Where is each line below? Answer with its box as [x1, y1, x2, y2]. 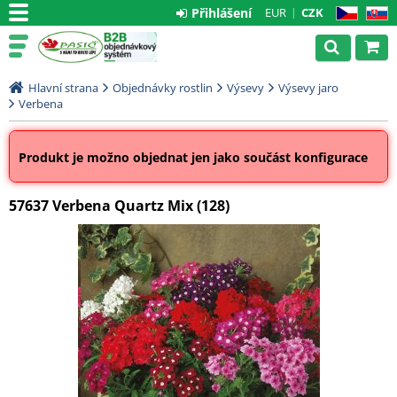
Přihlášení [191, 4, 252, 21]
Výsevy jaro [278, 80, 339, 96]
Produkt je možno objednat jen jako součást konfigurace [19, 149, 368, 166]
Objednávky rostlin [113, 80, 213, 96]
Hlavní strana [28, 80, 98, 96]
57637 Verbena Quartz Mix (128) [9, 196, 230, 215]
